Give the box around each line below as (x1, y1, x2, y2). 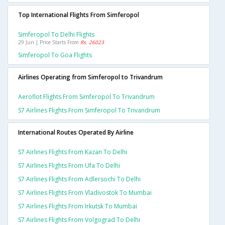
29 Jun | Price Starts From (18, 39, 80, 46)
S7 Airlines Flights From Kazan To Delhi (18, 148, 127, 157)
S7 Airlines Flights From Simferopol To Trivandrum (18, 106, 160, 115)
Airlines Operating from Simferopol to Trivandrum (18, 73, 163, 82)
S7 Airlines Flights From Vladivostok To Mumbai (18, 188, 152, 197)
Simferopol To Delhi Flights (18, 30, 94, 39)
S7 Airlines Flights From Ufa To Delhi (18, 161, 120, 170)
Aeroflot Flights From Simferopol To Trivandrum (18, 92, 155, 101)
